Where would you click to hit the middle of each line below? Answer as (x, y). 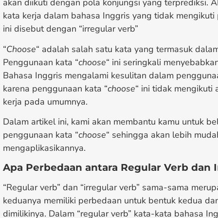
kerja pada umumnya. (45, 101)
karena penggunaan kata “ (55, 88)
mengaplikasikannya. (44, 148)
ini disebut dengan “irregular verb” (71, 29)
